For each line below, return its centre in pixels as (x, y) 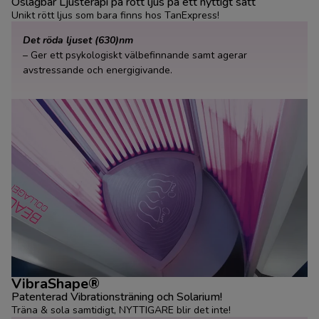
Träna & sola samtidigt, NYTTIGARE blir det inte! (121, 310)
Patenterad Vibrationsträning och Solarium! (117, 297)
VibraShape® (56, 284)
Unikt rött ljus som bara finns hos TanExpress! (115, 15)
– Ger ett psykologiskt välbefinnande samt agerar (135, 56)
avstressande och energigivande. (98, 70)
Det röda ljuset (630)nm (78, 41)
